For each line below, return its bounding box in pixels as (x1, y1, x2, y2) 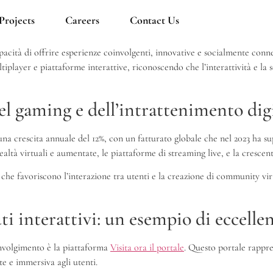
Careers (65, 13, 99, 27)
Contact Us (129, 13, 179, 27)
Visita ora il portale (110, 241, 184, 253)
